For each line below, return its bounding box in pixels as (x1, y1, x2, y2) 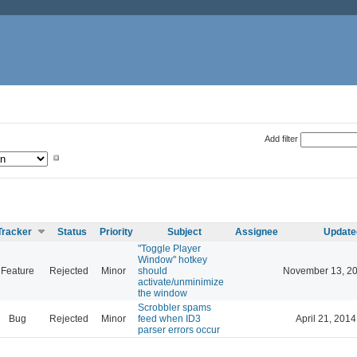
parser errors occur (138, 324, 220, 335)
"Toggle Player (138, 242, 201, 254)
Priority (100, 226, 133, 237)
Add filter (264, 133, 298, 143)
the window (138, 287, 187, 299)
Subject (167, 226, 202, 237)
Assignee (235, 226, 278, 237)
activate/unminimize (138, 276, 224, 288)
